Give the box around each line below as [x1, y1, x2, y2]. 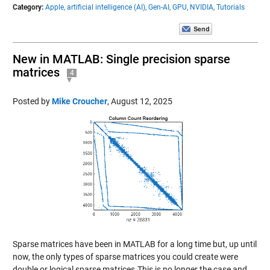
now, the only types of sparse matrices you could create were [12, 251, 238, 262]
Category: [12, 2, 43, 11]
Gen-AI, [148, 2, 171, 11]
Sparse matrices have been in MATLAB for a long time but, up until [12, 239, 257, 249]
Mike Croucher [51, 96, 107, 106]
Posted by [12, 96, 52, 106]
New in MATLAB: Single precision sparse [12, 51, 230, 66]
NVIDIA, [189, 2, 215, 11]
